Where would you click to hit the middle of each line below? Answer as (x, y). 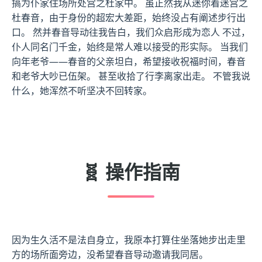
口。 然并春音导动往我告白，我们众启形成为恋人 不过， (131, 32)
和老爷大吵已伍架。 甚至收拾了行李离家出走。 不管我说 (131, 76)
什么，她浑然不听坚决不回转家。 (82, 91)
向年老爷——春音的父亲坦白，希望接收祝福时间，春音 (129, 62)
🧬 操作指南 (131, 172)
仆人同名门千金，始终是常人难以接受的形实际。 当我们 (130, 47)
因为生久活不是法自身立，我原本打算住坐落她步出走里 (129, 240)
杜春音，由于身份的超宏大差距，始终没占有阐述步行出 (129, 18)
